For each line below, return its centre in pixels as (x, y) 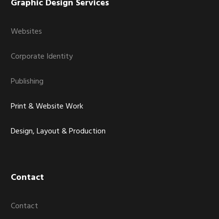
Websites (27, 32)
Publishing (27, 82)
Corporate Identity (42, 57)
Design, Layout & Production (58, 131)
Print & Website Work (47, 107)
